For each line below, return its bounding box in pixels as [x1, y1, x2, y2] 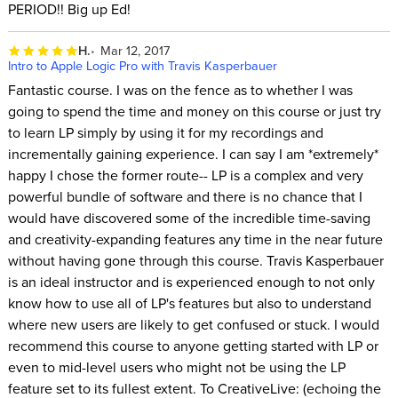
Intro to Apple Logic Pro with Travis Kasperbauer [7, 56, 277, 76]
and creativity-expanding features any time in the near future [7, 228, 383, 249]
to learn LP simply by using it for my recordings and [7, 122, 323, 142]
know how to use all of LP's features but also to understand [7, 292, 371, 313]
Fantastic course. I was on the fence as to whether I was [7, 79, 353, 99]
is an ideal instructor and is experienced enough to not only [7, 271, 375, 291]
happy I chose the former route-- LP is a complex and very [7, 164, 363, 185]
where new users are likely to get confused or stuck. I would [7, 314, 379, 334]
